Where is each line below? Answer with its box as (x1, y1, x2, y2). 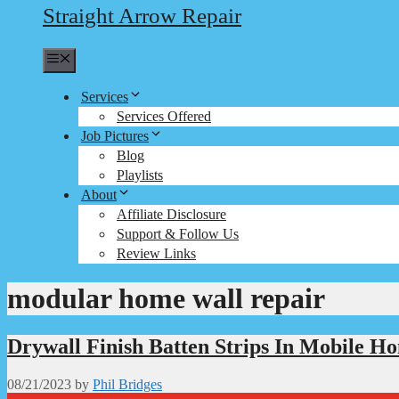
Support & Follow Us (117, 226, 239, 241)
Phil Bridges (93, 376, 162, 392)
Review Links (117, 246, 196, 261)
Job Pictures (81, 128, 149, 143)
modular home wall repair (7, 282, 325, 315)
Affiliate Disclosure (117, 207, 226, 222)
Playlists (117, 167, 163, 183)
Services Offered (117, 109, 211, 124)
